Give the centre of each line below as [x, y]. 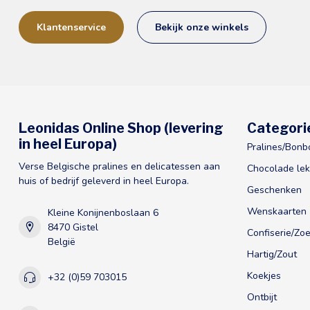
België [62, 241]
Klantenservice [71, 27]
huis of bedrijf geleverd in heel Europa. [104, 181]
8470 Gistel [73, 227]
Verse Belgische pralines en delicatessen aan [119, 166]
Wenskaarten [277, 211]
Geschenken [274, 190]
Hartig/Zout [272, 254]
